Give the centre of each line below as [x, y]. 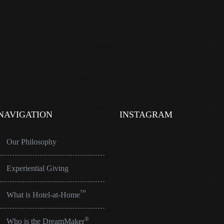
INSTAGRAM [146, 114]
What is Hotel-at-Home [43, 195]
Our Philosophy [32, 142]
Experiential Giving [38, 168]
